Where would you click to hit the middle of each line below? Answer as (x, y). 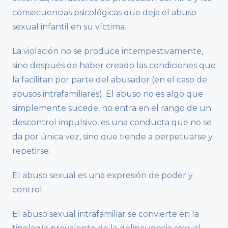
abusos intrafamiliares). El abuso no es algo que (108, 94)
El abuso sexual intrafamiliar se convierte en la (106, 214)
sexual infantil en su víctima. (69, 26)
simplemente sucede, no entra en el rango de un (112, 108)
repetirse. (31, 151)
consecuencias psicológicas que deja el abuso (104, 12)
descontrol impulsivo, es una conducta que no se (112, 122)
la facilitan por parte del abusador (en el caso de (110, 79)
